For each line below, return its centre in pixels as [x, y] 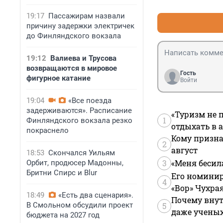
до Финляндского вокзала [74, 36]
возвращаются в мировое [72, 68]
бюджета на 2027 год [63, 215]
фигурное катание [58, 78]
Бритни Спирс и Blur [62, 173]
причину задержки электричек [80, 26]
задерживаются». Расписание [79, 111]
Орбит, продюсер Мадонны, [75, 163]
